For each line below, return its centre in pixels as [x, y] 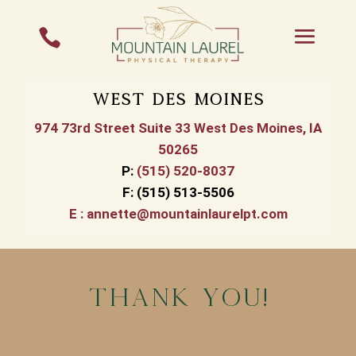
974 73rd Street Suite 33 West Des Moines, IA [178, 128]
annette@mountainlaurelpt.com [187, 213]
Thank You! [178, 296]
